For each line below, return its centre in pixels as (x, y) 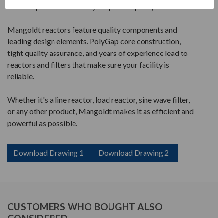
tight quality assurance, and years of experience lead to (98, 53)
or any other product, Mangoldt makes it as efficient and (100, 111)
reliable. (21, 76)
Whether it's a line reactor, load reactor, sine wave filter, (99, 100)
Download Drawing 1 (48, 153)
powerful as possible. (42, 123)
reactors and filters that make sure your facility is (88, 65)
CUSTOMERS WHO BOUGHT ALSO (85, 207)
